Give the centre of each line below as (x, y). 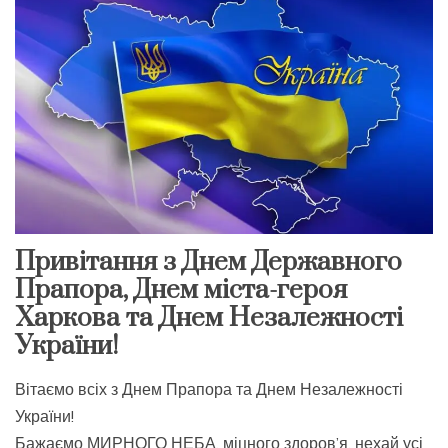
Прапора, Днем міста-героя (181, 291)
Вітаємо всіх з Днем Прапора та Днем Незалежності (209, 389)
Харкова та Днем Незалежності (209, 319)
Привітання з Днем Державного (208, 263)
